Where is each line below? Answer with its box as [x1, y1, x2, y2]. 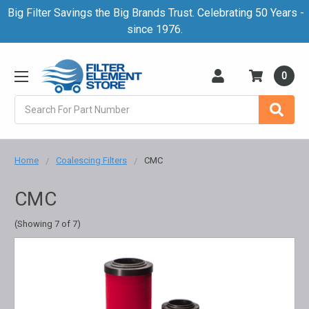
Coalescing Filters [56, 154, 127, 166]
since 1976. [126, 23, 183, 36]
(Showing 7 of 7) [14, 218, 81, 229]
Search [14, 96, 46, 108]
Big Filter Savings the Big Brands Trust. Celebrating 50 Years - [5, 6, 304, 19]
